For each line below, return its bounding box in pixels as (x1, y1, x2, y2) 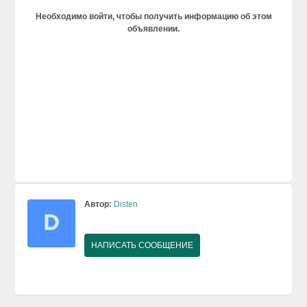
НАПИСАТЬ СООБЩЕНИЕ (91, 240, 194, 250)
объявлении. (127, 23, 180, 34)
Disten (114, 199, 138, 209)
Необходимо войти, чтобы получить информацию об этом (35, 11, 272, 21)
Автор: (84, 199, 112, 209)
